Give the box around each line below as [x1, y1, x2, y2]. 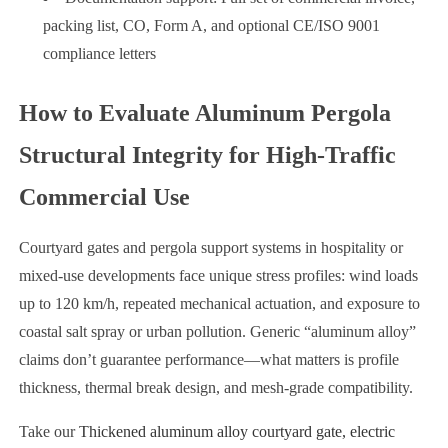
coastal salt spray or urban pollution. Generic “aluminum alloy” [18, 322, 416, 340]
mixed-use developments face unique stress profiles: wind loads [18, 266, 418, 284]
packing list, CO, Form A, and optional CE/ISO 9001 [42, 16, 380, 34]
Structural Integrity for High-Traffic [18, 141, 396, 168]
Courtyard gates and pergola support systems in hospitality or [18, 238, 403, 256]
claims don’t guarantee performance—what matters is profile [18, 350, 399, 368]
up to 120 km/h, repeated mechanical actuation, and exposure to [18, 294, 420, 312]
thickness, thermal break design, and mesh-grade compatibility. [18, 378, 413, 396]
